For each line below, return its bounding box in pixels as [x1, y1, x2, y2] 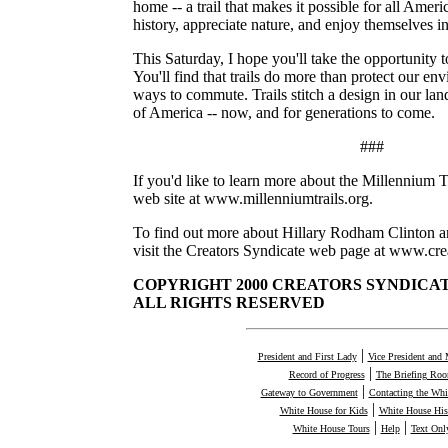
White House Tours [292, 422, 370, 434]
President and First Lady [257, 350, 357, 362]
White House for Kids [279, 404, 368, 416]
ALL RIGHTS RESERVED [133, 293, 325, 311]
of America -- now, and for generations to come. [133, 103, 435, 121]
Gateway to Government [260, 386, 358, 398]
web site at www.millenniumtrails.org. [133, 189, 373, 207]
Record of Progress [288, 368, 365, 380]
